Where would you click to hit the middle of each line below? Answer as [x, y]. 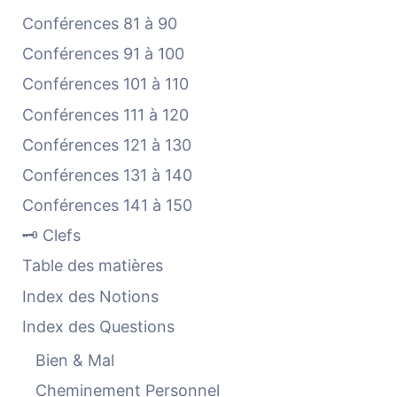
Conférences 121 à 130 [107, 144]
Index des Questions [99, 326]
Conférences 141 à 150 [108, 205]
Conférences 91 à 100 [104, 53]
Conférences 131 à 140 [108, 175]
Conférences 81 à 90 [100, 23]
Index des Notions [91, 296]
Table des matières [93, 266]
